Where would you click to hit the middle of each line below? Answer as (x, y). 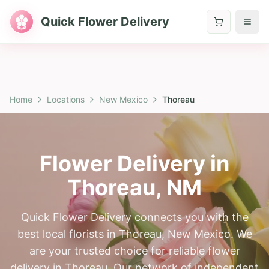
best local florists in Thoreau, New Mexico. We (134, 234)
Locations (66, 99)
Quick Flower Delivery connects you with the (134, 217)
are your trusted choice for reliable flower (134, 251)
